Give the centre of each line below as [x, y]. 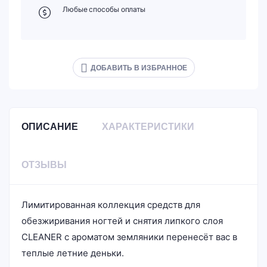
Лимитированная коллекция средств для [111, 205]
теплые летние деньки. [73, 253]
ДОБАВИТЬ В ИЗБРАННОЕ [139, 68]
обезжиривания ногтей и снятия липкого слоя [122, 221]
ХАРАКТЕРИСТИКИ [148, 127]
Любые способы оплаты [104, 9]
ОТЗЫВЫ [44, 165]
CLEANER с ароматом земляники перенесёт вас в [129, 237]
